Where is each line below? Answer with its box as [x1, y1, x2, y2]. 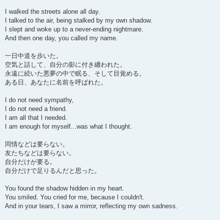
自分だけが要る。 [5, 158, 56, 166]
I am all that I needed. [5, 114, 67, 122]
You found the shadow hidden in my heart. [5, 185, 124, 192]
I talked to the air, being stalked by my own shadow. [5, 17, 152, 25]
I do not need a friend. [5, 105, 67, 113]
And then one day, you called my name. [5, 34, 118, 42]
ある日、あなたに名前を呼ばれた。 [5, 79, 107, 86]
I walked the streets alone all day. [5, 8, 100, 16]
